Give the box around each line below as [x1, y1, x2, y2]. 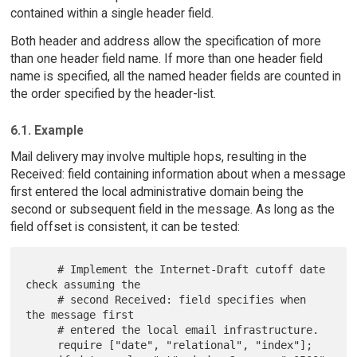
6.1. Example [10, 123, 84, 139]
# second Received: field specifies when [25, 293, 58, 307]
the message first [25, 308, 135, 322]
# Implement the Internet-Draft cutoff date [25, 263, 58, 277]
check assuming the [25, 278, 141, 292]
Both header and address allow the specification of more [10, 33, 321, 49]
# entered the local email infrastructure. [25, 324, 58, 337]
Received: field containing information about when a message [10, 167, 346, 182]
